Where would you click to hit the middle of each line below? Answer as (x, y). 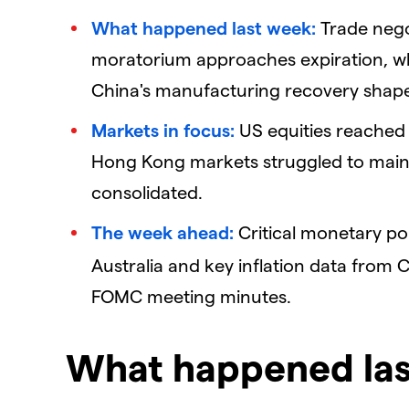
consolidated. (147, 191)
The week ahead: (163, 231)
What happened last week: (204, 27)
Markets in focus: (163, 129)
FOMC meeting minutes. (191, 295)
